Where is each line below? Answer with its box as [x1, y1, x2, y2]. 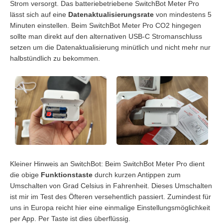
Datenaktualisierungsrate [68, 10, 154, 18]
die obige [10, 170, 41, 179]
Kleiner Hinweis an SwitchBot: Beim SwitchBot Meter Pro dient [10, 159, 205, 168]
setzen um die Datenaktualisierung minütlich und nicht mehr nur [10, 43, 211, 51]
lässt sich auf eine [10, 10, 68, 18]
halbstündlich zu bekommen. [10, 54, 100, 62]
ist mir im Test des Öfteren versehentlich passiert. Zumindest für [10, 192, 211, 201]
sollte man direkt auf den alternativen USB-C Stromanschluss [10, 32, 202, 40]
